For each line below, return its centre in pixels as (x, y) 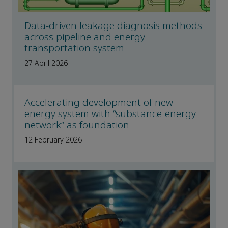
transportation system (74, 48)
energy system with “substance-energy (110, 114)
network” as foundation (77, 125)
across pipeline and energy (85, 37)
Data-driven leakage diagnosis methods (113, 26)
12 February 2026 (53, 140)
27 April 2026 (46, 63)
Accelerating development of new (99, 103)
